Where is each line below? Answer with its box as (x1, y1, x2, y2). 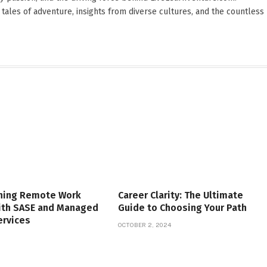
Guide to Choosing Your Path (117, 201, 247, 213)
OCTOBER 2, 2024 (117, 221, 172, 228)
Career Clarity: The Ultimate (117, 189, 243, 201)
